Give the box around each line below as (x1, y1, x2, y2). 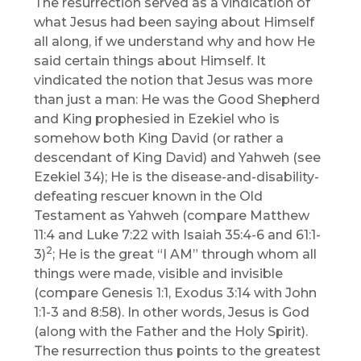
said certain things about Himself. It (34, 53, 267, 69)
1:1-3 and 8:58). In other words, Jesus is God (34, 305, 310, 321)
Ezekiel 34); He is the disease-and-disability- (34, 169, 320, 185)
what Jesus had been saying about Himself (34, 15, 315, 31)
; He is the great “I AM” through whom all (52, 247, 317, 263)
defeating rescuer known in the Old (34, 189, 263, 205)
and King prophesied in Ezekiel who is (34, 111, 280, 127)
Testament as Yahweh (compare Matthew (34, 208, 310, 224)
